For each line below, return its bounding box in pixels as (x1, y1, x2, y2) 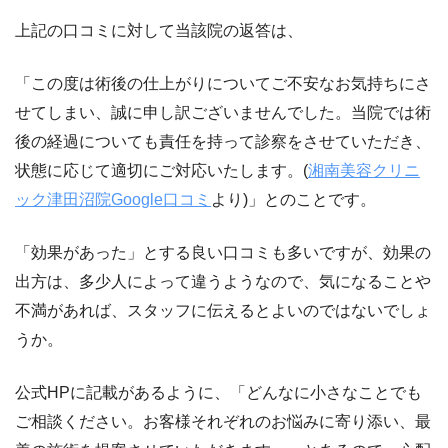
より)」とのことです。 (211, 190, 376, 208)
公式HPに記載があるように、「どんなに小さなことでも (15, 383, 422, 401)
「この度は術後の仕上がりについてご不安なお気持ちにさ (15, 74, 431, 92)
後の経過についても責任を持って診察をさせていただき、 (15, 132, 431, 150)
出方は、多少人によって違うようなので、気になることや (15, 272, 431, 290)
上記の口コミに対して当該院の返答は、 (15, 21, 303, 39)
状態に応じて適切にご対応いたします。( (15, 161, 308, 179)
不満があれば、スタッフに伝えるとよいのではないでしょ (15, 301, 431, 319)
